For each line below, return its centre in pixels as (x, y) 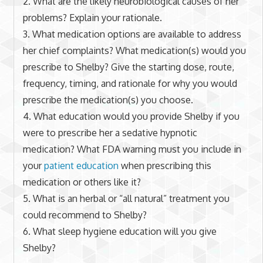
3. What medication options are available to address (132, 34)
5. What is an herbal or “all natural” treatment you (126, 198)
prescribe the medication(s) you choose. (108, 100)
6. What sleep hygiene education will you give (119, 231)
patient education (81, 165)
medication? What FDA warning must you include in (132, 149)
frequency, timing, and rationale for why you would (130, 83)
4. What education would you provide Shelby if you (131, 116)
